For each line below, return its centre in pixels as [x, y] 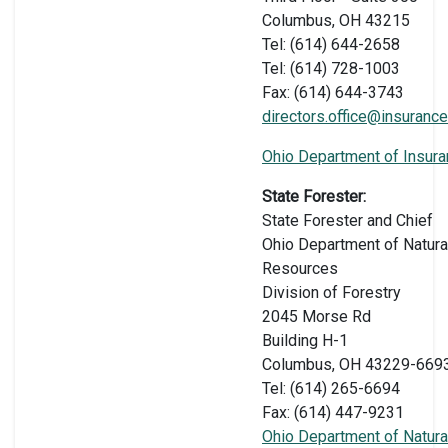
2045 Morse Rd [316, 316]
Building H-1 [305, 340]
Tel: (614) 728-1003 [331, 68]
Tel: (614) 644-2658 [331, 44]
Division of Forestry [331, 292]
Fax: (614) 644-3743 [333, 92]
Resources [300, 268]
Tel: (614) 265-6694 [331, 388]
